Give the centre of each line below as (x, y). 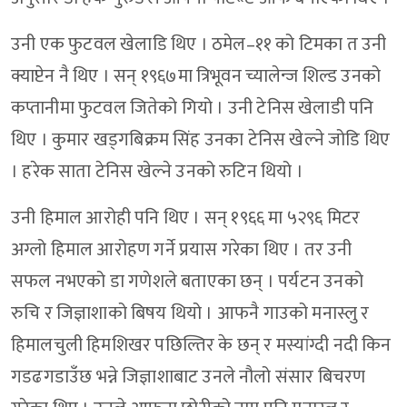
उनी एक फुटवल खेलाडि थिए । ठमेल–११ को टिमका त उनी (199, 45)
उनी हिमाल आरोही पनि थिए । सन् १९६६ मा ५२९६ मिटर (186, 218)
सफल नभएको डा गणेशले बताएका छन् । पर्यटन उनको (187, 282)
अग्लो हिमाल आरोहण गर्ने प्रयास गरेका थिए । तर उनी (182, 250)
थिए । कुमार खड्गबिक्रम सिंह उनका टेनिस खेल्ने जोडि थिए (201, 140)
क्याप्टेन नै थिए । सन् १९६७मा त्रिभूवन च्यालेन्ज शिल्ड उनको (196, 77)
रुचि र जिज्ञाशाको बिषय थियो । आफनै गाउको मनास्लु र (190, 314)
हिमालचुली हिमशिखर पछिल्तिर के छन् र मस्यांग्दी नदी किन (201, 346)
